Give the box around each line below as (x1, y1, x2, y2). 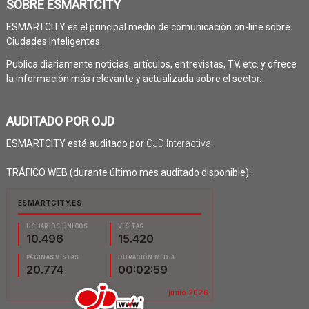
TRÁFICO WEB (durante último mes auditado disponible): (6, 166, 251, 178)
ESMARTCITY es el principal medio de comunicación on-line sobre (6, 21, 290, 32)
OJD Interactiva (146, 137, 211, 149)
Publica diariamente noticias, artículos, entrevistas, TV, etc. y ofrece (6, 58, 297, 70)
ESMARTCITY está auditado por (6, 137, 146, 149)
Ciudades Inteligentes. (6, 35, 102, 47)
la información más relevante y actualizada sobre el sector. (6, 72, 261, 84)
